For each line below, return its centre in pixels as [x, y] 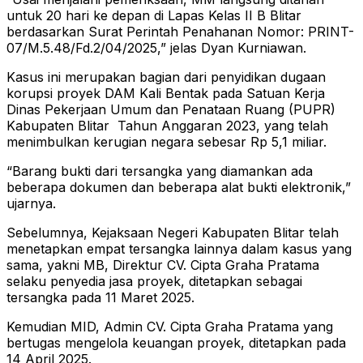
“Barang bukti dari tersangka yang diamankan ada [160, 171]
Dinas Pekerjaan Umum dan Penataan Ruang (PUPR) [171, 110]
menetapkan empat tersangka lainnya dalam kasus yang [179, 249]
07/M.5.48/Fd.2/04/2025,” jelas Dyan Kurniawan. [156, 48]
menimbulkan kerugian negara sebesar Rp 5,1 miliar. [167, 142]
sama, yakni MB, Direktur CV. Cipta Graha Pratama [163, 265]
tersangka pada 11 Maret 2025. [100, 298]
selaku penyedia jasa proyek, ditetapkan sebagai [154, 282]
